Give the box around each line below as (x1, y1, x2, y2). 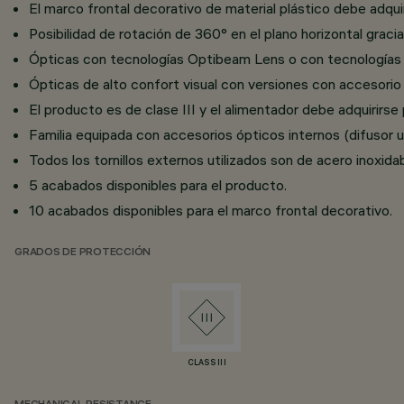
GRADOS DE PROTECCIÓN (14, 247, 151, 259)
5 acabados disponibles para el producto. (29, 176, 287, 194)
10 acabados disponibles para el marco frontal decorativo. (29, 201, 392, 219)
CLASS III (187, 359, 227, 368)
